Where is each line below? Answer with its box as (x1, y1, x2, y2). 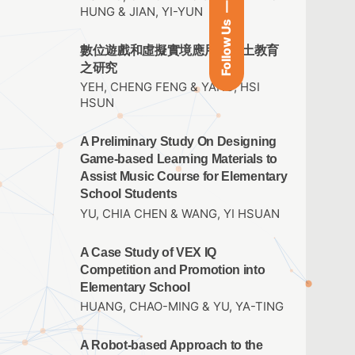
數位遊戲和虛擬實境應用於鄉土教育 (80, 44, 279, 58)
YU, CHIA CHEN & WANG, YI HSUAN (80, 206, 280, 221)
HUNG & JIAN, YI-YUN (80, 5, 203, 20)
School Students (80, 187, 177, 201)
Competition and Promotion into (80, 262, 265, 277)
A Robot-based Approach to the (80, 338, 263, 352)
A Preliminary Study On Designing (80, 135, 277, 149)
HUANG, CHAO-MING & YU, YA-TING (80, 299, 284, 314)
